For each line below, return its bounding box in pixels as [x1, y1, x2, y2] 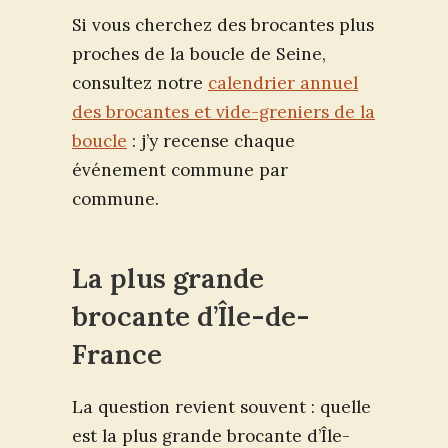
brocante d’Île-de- [72, 298, 310, 333]
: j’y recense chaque [127, 129, 295, 152]
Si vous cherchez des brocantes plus [72, 13, 374, 36]
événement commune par [72, 158, 288, 181]
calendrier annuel [208, 71, 358, 94]
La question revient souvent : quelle [72, 395, 371, 418]
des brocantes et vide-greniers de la [72, 100, 375, 123]
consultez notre [72, 71, 208, 94]
